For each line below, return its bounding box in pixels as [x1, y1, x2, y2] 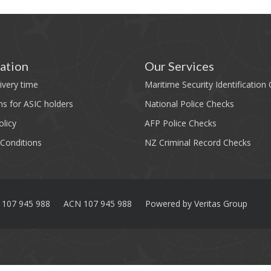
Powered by [145, 198, 194, 209]
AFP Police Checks [145, 117, 217, 129]
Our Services [145, 59, 214, 73]
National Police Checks [145, 98, 234, 109]
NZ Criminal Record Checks [145, 137, 251, 148]
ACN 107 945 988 [64, 198, 132, 209]
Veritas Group [194, 198, 247, 209]
